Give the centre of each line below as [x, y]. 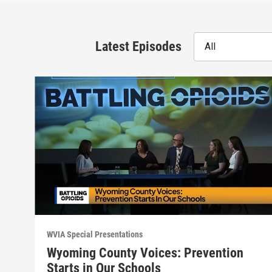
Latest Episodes [138, 47]
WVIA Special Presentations [95, 235]
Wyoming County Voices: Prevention [145, 253]
